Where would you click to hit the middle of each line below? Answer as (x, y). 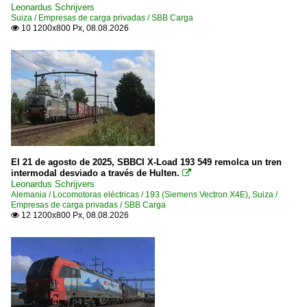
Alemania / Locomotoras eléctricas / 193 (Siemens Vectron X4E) (130, 195)
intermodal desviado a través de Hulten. (95, 173)
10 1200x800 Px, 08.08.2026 (74, 28)
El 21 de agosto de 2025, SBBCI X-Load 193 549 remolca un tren (146, 162)
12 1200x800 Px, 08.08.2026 (74, 215)
